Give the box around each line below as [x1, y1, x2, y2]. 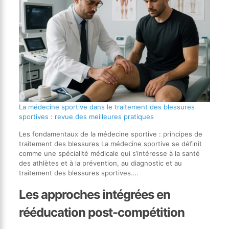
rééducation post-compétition [18, 205, 185, 220]
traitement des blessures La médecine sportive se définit [18, 140, 202, 148]
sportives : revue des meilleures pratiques [18, 112, 154, 121]
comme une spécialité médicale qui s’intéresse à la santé [18, 149, 200, 158]
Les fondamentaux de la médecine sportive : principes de [18, 130, 202, 139]
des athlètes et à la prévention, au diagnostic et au [18, 159, 182, 168]
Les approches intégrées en [18, 187, 170, 202]
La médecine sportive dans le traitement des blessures [18, 103, 195, 111]
